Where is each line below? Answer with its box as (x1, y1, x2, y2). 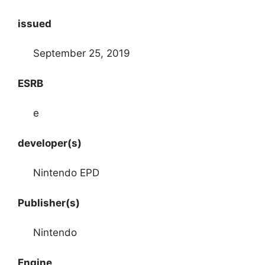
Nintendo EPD (33, 167, 99, 179)
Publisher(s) (18, 196, 80, 209)
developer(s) (18, 137, 82, 149)
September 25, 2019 (33, 47, 130, 60)
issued (18, 17, 51, 30)
